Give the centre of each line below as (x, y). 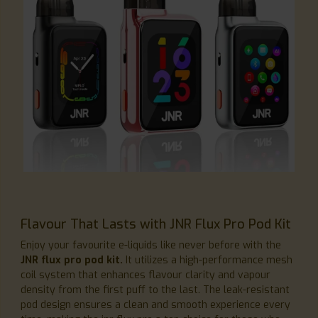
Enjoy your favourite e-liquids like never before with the (151, 245)
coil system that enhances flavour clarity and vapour (146, 275)
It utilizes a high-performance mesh (208, 260)
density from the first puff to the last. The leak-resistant (155, 290)
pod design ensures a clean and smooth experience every (155, 305)
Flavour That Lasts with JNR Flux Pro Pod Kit (156, 224)
